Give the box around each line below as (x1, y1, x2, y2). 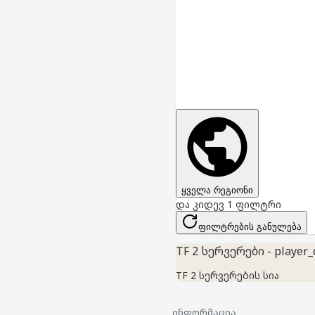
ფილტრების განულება (198, 221, 302, 233)
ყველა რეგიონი (181, 185, 253, 196)
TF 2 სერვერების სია (176, 269, 279, 283)
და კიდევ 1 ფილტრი (176, 198, 281, 212)
